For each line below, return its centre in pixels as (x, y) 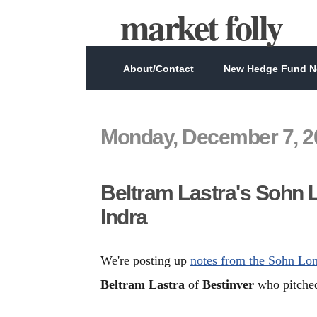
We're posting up (145, 260)
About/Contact (158, 69)
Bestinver (228, 284)
